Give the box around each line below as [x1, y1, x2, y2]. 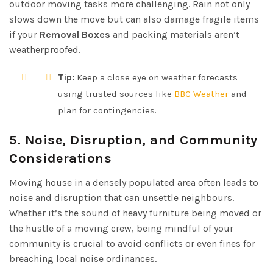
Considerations [9, 150, 112, 166]
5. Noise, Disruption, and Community [9, 132, 258, 148]
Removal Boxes [40, 28, 110, 40]
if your [9, 28, 40, 40]
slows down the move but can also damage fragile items [9, 13, 259, 25]
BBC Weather [174, 88, 229, 99]
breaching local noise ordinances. [9, 252, 157, 264]
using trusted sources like [58, 88, 174, 99]
